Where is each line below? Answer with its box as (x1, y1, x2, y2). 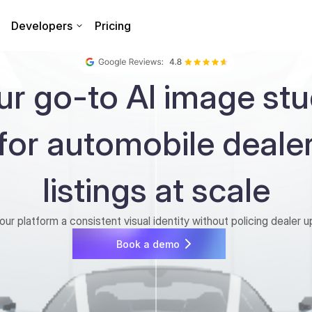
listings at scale (42, 169, 270, 210)
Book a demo (116, 237, 180, 250)
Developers (11, 18, 72, 33)
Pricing (95, 18, 131, 33)
